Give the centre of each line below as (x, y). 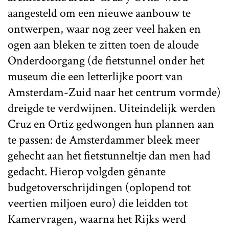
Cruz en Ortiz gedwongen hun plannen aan (111, 124)
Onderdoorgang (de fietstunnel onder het (106, 60)
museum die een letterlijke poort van (95, 76)
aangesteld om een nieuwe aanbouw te (99, 13)
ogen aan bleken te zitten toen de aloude (103, 44)
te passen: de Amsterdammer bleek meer (104, 140)
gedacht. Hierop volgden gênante (87, 171)
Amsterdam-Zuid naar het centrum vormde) (114, 92)
